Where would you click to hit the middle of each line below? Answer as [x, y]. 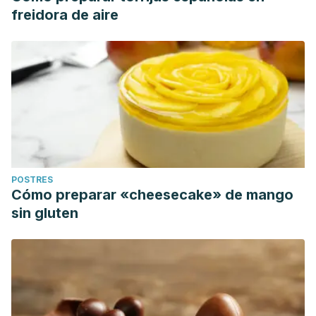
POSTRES [32, 180]
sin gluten [45, 213]
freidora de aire [65, 15]
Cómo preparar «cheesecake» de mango [152, 195]
